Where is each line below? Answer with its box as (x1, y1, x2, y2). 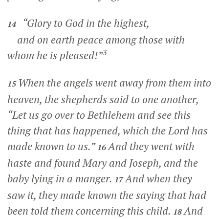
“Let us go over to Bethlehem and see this (7, 108, 191, 122)
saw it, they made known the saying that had (7, 188, 206, 202)
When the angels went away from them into (18, 76, 211, 89)
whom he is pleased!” (7, 48, 103, 62)
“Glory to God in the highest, (18, 16, 150, 30)
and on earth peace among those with (7, 33, 185, 46)
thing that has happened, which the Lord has (7, 124, 208, 137)
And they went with (108, 139, 195, 153)
